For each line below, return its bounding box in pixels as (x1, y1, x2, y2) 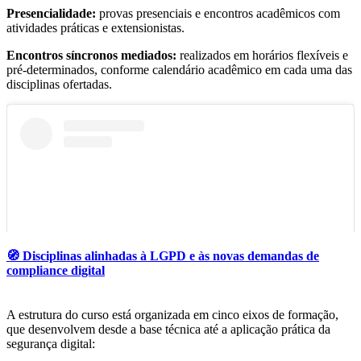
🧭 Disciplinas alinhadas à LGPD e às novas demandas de (6, 248, 319, 263)
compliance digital (6, 263, 105, 277)
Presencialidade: (6, 6, 96, 20)
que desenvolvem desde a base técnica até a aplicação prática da (6, 322, 330, 337)
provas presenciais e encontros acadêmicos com (96, 6, 340, 20)
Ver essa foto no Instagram (20, 342, 168, 356)
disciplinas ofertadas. (6, 77, 112, 91)
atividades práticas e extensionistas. (6, 20, 185, 35)
